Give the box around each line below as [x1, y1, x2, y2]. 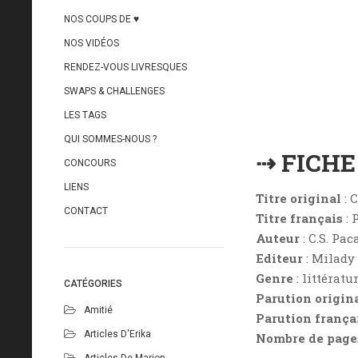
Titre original [256, 189, 341, 206]
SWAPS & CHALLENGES [64, 86, 165, 97]
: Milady [303, 249, 355, 266]
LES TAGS [64, 109, 106, 121]
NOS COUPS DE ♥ [64, 14, 139, 25]
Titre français [256, 209, 343, 226]
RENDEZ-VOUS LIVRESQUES [64, 62, 187, 73]
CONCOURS [64, 157, 116, 169]
